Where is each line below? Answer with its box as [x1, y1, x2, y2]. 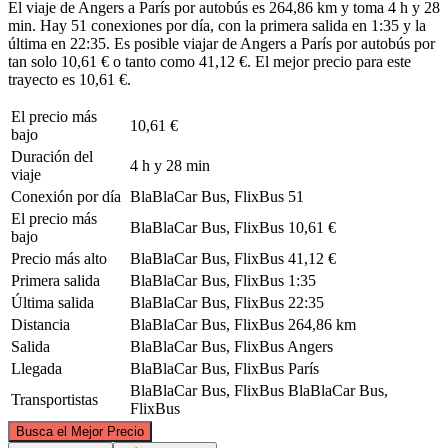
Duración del [11, 147, 93, 165]
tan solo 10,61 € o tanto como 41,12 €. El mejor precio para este [8, 52, 411, 70]
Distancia [11, 315, 70, 333]
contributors [351, 409, 402, 421]
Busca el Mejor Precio [16, 423, 144, 439]
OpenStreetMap [289, 409, 351, 421]
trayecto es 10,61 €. [8, 70, 131, 88]
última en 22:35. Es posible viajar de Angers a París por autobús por [8, 34, 435, 52]
